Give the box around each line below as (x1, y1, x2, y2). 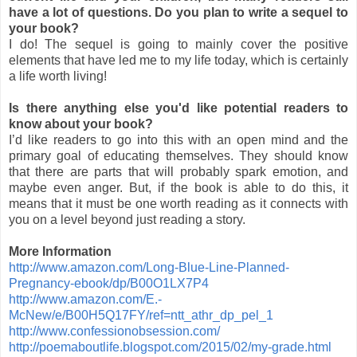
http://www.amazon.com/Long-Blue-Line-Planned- (9, 260, 289, 274)
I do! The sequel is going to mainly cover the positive (9, 37, 348, 51)
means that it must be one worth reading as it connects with (9, 196, 348, 210)
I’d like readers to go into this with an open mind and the (9, 132, 348, 147)
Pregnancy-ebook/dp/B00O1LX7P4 (9, 276, 209, 290)
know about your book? (9, 116, 153, 131)
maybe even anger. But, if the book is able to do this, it (9, 180, 348, 194)
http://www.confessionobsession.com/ (9, 324, 220, 338)
